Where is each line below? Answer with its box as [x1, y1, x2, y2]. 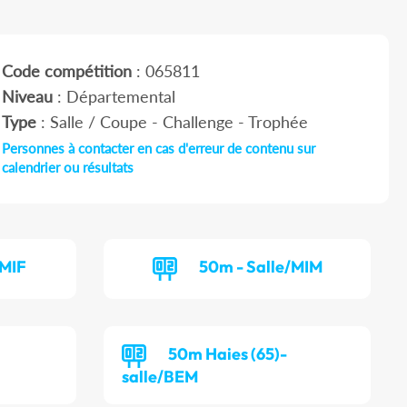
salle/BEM [122, 366, 199, 388]
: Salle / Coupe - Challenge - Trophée [35, 112, 308, 133]
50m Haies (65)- [168, 343, 288, 365]
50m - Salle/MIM [198, 256, 323, 278]
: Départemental [52, 86, 175, 107]
